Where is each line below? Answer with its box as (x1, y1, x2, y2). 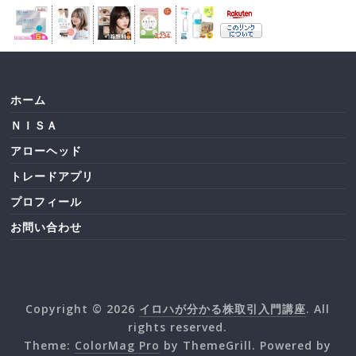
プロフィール (10, 194, 83, 210)
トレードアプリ (10, 168, 95, 184)
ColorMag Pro (75, 338, 161, 354)
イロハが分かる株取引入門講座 (139, 301, 307, 317)
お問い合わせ (10, 219, 83, 235)
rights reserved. (128, 319, 228, 335)
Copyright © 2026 (25, 301, 140, 317)
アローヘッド (10, 143, 83, 159)
